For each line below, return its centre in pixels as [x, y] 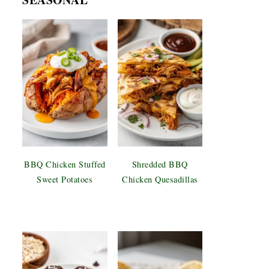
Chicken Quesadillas [160, 180]
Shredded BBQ [160, 165]
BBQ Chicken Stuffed [65, 165]
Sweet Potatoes [65, 180]
